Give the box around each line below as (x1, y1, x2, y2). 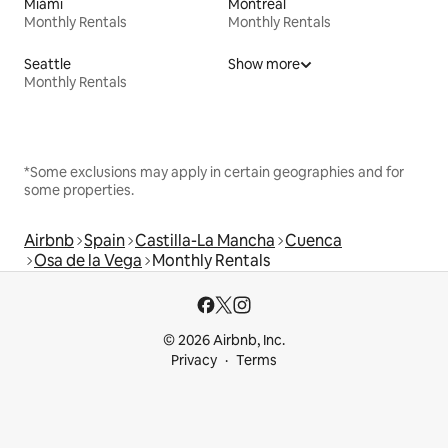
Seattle (24, 54, 71, 73)
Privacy (171, 351, 217, 369)
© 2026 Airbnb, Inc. (163, 331, 285, 349)
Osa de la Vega (34, 249, 142, 271)
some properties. (24, 180, 134, 199)
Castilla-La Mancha (135, 229, 275, 251)
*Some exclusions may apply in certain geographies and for (24, 162, 404, 181)
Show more (228, 54, 300, 73)
